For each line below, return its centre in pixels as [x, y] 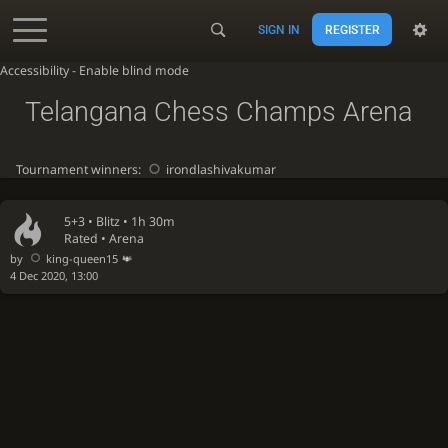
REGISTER [352, 29]
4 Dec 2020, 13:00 [54, 276]
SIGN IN [279, 29]
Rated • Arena [104, 239]
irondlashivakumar [221, 169]
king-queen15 [81, 259]
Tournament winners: [79, 169]
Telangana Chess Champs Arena [218, 111]
